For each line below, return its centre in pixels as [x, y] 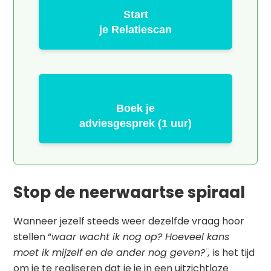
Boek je [135, 109]
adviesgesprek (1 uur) [135, 124]
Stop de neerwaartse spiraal [129, 193]
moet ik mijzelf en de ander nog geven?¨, [113, 253]
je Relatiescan [135, 30]
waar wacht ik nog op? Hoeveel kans [141, 237]
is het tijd [234, 253]
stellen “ [33, 237]
